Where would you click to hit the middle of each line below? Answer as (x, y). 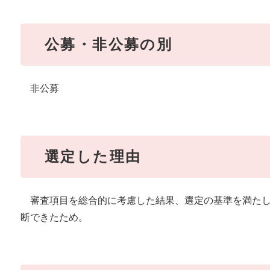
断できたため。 (54, 218)
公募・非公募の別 (109, 45)
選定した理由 (93, 157)
